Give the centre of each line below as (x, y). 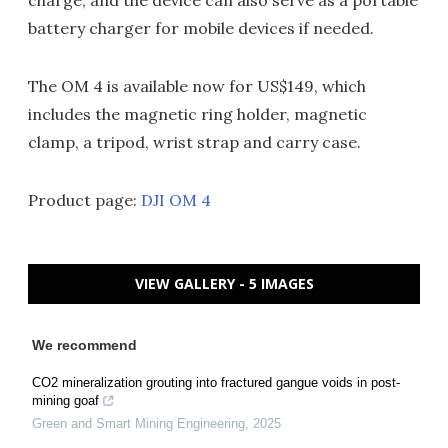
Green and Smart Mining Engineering (138, 424)
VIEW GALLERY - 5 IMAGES (224, 284)
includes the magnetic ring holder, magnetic (197, 114)
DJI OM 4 (176, 200)
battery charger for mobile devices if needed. (201, 28)
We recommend (84, 345)
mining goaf (65, 401)
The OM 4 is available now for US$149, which (197, 86)
